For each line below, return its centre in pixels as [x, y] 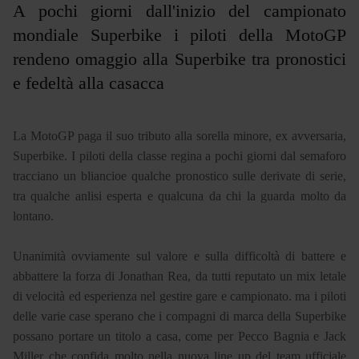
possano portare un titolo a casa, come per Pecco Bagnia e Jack [179, 336]
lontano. [33, 216]
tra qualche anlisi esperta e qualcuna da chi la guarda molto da [179, 196]
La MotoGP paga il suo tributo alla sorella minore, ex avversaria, [179, 135]
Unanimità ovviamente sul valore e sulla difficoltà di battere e [179, 256]
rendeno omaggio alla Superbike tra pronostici [179, 58]
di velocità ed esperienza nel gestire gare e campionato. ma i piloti [179, 296]
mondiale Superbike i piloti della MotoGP [179, 34]
